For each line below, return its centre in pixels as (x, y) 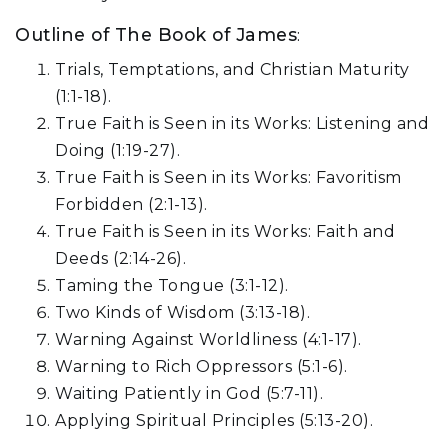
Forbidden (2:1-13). (131, 205)
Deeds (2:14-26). (120, 259)
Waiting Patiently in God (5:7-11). (189, 394)
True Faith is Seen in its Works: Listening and (242, 124)
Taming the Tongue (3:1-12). (172, 286)
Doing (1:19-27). (117, 151)
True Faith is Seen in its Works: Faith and (225, 232)
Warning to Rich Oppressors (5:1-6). (201, 367)
